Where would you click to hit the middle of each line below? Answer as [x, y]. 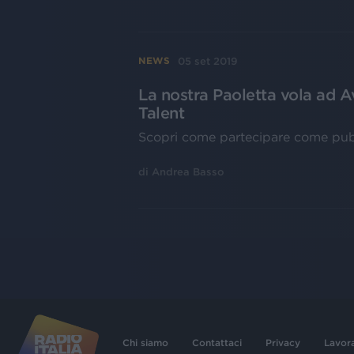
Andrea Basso [188, 171]
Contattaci [217, 343]
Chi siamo [145, 343]
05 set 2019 [208, 61]
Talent [161, 113]
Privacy [283, 343]
